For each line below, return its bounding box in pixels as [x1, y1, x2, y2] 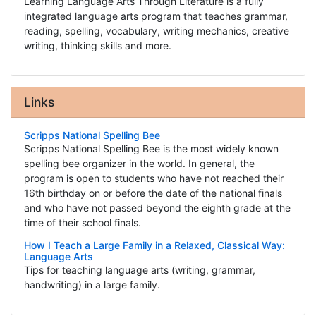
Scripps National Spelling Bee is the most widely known [23, 142, 279, 155]
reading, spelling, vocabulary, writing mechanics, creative [23, 25, 289, 37]
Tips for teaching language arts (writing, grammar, [23, 264, 255, 276]
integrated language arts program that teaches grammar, [23, 10, 288, 23]
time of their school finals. [23, 217, 141, 229]
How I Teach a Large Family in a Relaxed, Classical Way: [23, 239, 285, 252]
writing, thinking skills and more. [23, 39, 171, 52]
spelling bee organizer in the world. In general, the [23, 157, 255, 170]
